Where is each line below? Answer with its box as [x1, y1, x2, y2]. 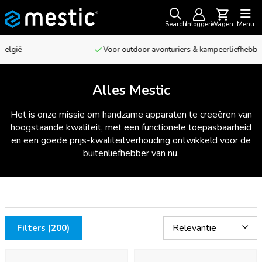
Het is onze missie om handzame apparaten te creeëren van [10, 108, 252, 121]
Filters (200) [17, 222, 70, 234]
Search [164, 19, 187, 29]
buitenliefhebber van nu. [83, 147, 179, 160]
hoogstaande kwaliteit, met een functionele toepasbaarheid [11, 121, 251, 134]
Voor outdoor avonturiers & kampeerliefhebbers [53, 44, 219, 55]
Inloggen [185, 19, 212, 29]
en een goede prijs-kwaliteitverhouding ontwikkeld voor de [11, 134, 251, 147]
